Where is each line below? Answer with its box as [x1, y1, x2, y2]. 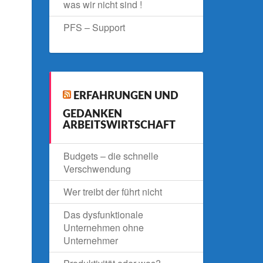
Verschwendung [63, 162, 131, 176]
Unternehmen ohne [63, 221, 144, 234]
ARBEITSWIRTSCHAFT [62, 120, 176, 131]
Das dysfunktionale [63, 208, 143, 221]
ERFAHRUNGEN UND [73, 90, 178, 102]
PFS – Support [63, 21, 125, 34]
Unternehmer [63, 234, 118, 247]
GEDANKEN [62, 109, 122, 120]
